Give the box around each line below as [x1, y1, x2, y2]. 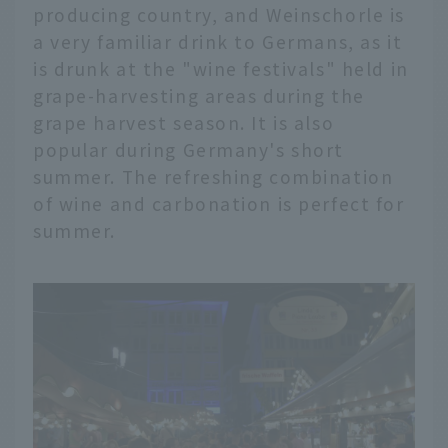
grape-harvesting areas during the [33, 82, 365, 108]
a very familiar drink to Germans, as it [33, 28, 403, 54]
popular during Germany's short [33, 136, 345, 162]
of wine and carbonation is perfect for [33, 190, 405, 216]
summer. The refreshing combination [33, 163, 394, 189]
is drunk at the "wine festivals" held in [33, 55, 409, 81]
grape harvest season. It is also [33, 109, 335, 135]
